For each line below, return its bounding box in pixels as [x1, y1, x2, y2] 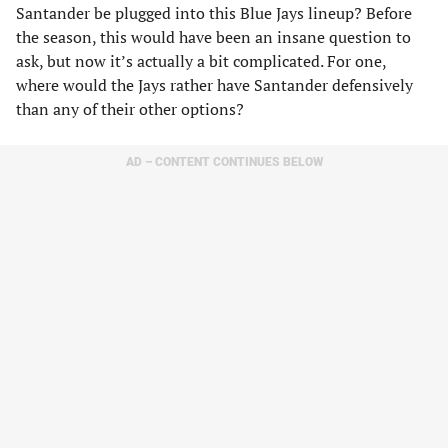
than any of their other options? [16, 98, 244, 120]
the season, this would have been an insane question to [16, 26, 411, 48]
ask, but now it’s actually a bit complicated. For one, [16, 50, 386, 72]
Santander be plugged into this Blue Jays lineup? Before [16, 2, 412, 24]
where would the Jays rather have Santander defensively [16, 74, 413, 96]
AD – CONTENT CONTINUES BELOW [125, 155, 323, 169]
